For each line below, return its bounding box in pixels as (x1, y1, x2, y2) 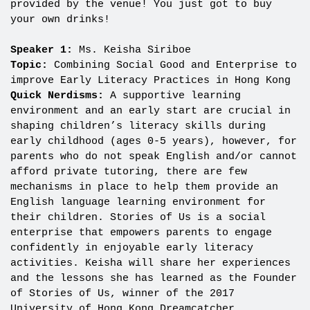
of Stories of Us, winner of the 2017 (10, 288, 235, 300)
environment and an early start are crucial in (10, 105, 291, 118)
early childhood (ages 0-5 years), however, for (10, 136, 297, 148)
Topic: (10, 60, 54, 72)
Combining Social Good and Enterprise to (53, 60, 297, 72)
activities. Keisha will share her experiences (10, 257, 291, 270)
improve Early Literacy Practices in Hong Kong (10, 75, 291, 87)
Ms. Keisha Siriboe (72, 44, 191, 57)
